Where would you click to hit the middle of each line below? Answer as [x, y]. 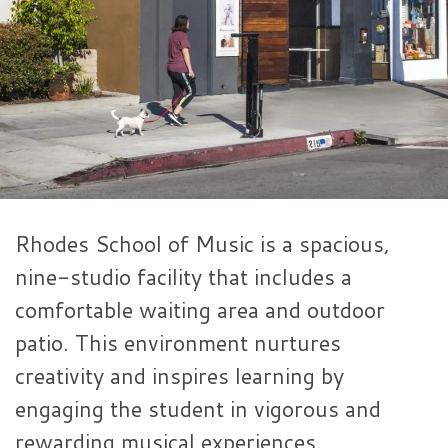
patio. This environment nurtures [178, 342]
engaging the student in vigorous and [198, 408]
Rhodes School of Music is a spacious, [202, 243]
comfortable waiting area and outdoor [200, 309]
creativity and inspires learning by [179, 375]
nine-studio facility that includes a [183, 276]
